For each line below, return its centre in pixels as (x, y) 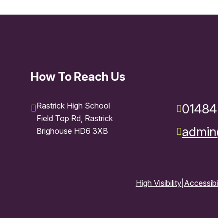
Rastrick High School (73, 106)
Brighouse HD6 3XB (72, 131)
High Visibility (158, 183)
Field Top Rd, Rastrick (74, 118)
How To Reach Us (78, 77)
